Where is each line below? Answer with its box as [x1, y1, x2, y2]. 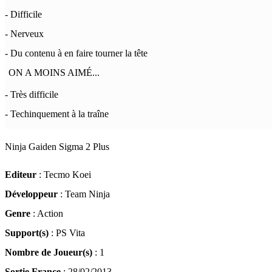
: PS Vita [49, 228, 85, 238]
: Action [30, 208, 63, 219]
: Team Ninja [58, 189, 110, 199]
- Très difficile [5, 89, 58, 100]
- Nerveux [5, 29, 44, 39]
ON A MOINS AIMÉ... [8, 67, 100, 78]
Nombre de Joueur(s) [5, 247, 92, 257]
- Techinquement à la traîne [5, 109, 109, 119]
